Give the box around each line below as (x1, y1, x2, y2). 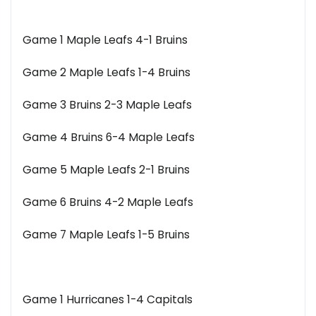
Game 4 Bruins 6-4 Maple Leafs (23, 130, 195, 145)
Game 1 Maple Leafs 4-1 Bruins (23, 32, 188, 48)
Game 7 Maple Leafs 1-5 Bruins (23, 227, 190, 243)
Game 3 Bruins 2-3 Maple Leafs (23, 97, 192, 113)
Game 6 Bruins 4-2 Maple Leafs (23, 195, 193, 210)
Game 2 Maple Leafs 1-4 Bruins (23, 65, 190, 80)
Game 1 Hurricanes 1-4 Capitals (23, 292, 193, 308)
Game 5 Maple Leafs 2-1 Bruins (23, 162, 190, 178)
